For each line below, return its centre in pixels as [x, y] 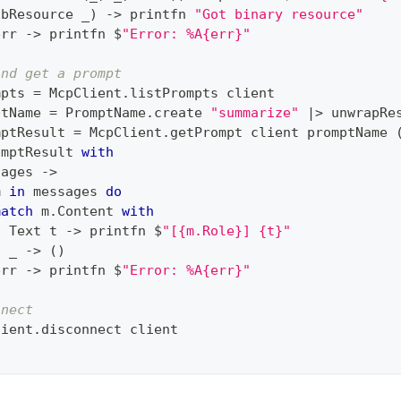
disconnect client [110, 329]
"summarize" [255, 112]
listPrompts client [202, 93]
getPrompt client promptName [283, 132]
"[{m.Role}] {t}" [226, 230]
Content [90, 211]
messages [65, 191]
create [182, 112]
